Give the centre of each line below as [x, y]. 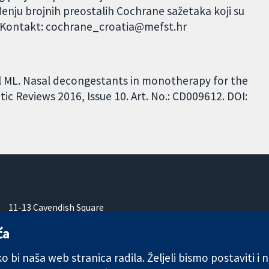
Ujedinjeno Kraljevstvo [55, 246]
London [24, 220]
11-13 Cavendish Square [56, 207]
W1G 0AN [27, 233]
